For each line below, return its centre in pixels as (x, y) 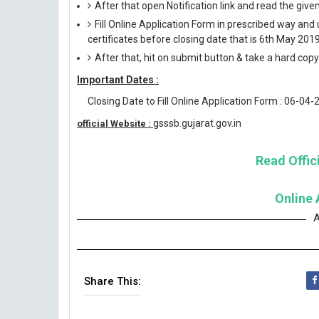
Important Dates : (118, 80)
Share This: (113, 281)
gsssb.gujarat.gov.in (197, 123)
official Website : (115, 124)
